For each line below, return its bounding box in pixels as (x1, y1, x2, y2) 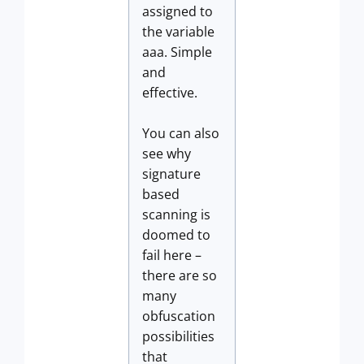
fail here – (142, 246, 201, 264)
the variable (142, 23, 214, 41)
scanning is (142, 206, 210, 223)
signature (142, 165, 201, 183)
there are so (142, 266, 217, 284)
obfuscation (142, 307, 215, 325)
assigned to (142, 2, 213, 20)
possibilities (142, 327, 214, 345)
